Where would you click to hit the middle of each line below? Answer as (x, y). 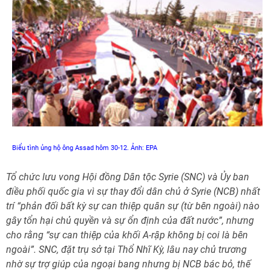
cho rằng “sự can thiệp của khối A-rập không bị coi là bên (127, 235)
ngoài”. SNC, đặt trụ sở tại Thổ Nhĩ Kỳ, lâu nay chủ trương (126, 250)
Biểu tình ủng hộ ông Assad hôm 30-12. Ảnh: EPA (86, 148)
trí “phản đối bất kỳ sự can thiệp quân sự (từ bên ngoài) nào (133, 206)
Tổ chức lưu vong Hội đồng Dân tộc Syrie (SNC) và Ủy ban (128, 177)
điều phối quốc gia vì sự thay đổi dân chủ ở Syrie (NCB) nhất (133, 191)
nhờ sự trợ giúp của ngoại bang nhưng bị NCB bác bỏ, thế (128, 264)
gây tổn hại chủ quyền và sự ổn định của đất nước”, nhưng (130, 220)
